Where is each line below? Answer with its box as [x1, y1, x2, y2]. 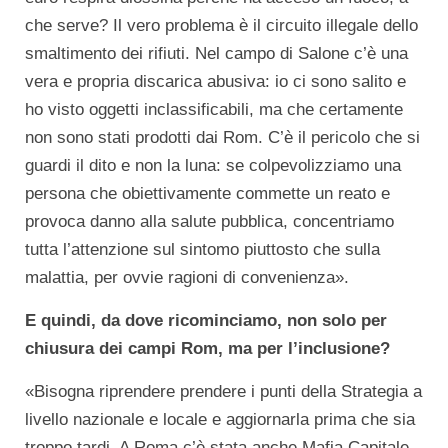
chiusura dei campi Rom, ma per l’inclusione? [25, 339, 390, 358]
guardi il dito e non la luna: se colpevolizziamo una [25, 156, 401, 175]
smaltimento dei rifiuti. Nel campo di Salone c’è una [25, 44, 408, 63]
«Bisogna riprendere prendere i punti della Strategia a [25, 382, 422, 401]
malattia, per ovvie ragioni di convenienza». [25, 268, 349, 287]
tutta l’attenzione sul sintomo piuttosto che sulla [25, 240, 380, 259]
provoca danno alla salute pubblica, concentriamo [25, 212, 394, 231]
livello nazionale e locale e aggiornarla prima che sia [25, 410, 415, 429]
